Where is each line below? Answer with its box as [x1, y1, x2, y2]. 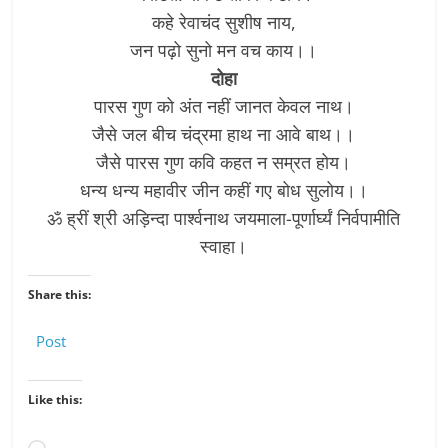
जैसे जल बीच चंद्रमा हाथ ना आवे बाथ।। [92, 121, 356, 146]
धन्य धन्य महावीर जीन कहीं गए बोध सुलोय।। [79, 177, 368, 202]
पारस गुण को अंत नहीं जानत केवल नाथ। [93, 93, 354, 118]
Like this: [28, 390, 83, 408]
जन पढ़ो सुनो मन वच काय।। [130, 37, 318, 62]
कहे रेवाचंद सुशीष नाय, [151, 9, 296, 34]
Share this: [28, 285, 92, 303]
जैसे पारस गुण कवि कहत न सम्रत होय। [96, 149, 352, 174]
